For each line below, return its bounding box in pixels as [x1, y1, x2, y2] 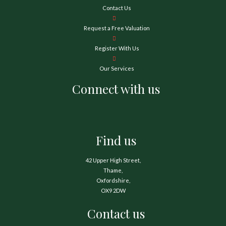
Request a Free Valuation [84, 25, 150, 32]
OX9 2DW [100, 187, 126, 194]
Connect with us [66, 80, 160, 97]
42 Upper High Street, [85, 157, 141, 164]
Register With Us [94, 45, 139, 52]
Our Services [99, 65, 134, 72]
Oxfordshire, [96, 177, 130, 184]
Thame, [103, 167, 123, 174]
